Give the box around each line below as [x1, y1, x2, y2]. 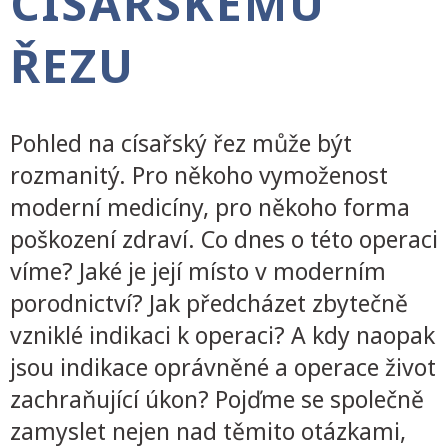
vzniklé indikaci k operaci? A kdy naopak [10, 318, 435, 351]
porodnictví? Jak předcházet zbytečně [10, 286, 408, 319]
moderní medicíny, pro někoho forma [10, 190, 410, 223]
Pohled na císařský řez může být [10, 126, 352, 159]
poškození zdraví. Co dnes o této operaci [10, 222, 438, 255]
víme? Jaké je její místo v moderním [10, 254, 386, 287]
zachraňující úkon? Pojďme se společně [10, 382, 424, 415]
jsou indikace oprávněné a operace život [10, 350, 436, 383]
